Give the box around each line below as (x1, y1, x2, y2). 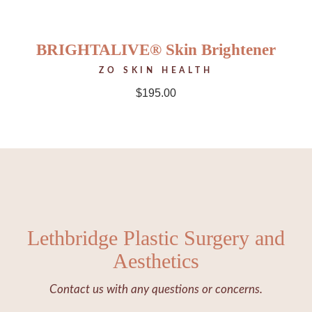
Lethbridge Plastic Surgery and (26, 226, 285, 250)
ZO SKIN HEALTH (99, 66, 213, 75)
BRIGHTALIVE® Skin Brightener (36, 41, 276, 59)
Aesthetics (112, 249, 199, 273)
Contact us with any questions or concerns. (49, 283, 263, 296)
